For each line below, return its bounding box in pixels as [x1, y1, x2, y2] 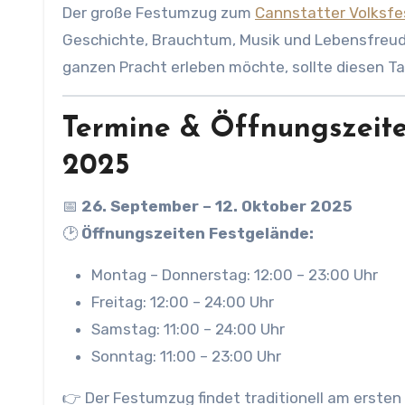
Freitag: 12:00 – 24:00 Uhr [91, 293, 274, 311]
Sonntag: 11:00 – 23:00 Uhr [91, 347, 281, 365]
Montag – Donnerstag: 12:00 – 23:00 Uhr [91, 266, 378, 284]
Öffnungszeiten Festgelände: [81, 224, 314, 242]
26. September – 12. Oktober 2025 [81, 197, 353, 215]
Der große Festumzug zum [62, 4, 255, 22]
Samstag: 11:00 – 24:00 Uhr [91, 320, 285, 338]
